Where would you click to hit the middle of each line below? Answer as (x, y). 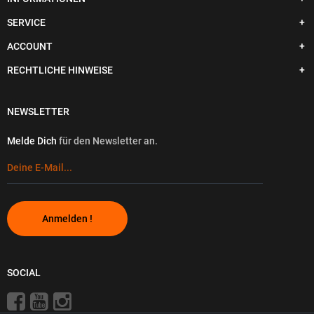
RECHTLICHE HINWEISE (60, 70)
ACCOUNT (30, 46)
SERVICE (26, 22)
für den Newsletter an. (108, 141)
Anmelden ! (67, 219)
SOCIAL (24, 273)
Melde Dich (33, 141)
